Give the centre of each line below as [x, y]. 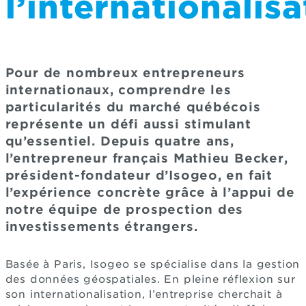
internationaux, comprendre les [118, 89]
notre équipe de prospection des [124, 209]
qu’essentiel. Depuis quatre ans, [120, 141]
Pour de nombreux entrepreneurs [125, 72]
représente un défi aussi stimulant [128, 124]
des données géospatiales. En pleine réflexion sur [150, 279]
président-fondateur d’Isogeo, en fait [139, 175]
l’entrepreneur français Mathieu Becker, [147, 158]
